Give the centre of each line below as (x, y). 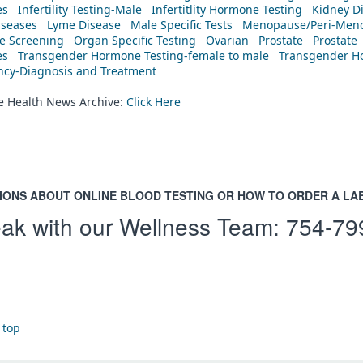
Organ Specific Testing (135, 40)
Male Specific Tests (181, 24)
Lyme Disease (84, 24)
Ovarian (227, 40)
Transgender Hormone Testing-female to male (143, 55)
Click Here (154, 101)
